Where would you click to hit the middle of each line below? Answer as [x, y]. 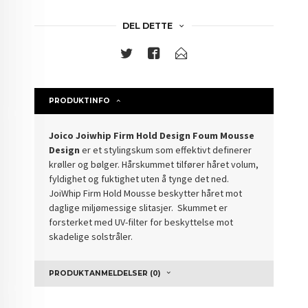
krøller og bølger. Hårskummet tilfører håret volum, [154, 164]
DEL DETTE [147, 25]
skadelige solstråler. [92, 236]
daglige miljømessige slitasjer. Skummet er [139, 207]
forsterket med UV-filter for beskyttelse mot [141, 222]
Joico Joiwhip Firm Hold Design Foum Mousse [152, 135]
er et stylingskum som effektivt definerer [166, 150]
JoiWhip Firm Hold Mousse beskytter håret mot [146, 193]
